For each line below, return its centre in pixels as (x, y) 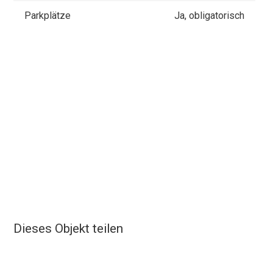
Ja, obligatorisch (209, 15)
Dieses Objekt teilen (69, 228)
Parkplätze (48, 15)
